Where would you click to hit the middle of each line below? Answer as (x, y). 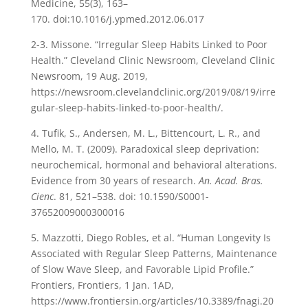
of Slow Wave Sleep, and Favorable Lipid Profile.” (142, 269)
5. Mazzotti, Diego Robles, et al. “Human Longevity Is (151, 238)
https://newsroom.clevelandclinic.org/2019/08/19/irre (153, 92)
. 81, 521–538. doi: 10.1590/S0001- (131, 197)
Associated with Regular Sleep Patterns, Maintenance (154, 254)
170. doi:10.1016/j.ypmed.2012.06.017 (119, 19)
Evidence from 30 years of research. (114, 181)
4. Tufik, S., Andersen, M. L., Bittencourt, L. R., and (145, 133)
